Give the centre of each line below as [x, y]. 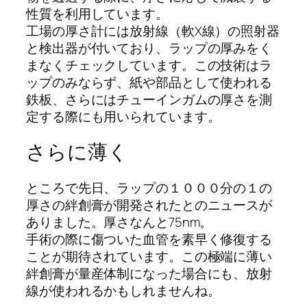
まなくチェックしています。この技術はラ [149, 65]
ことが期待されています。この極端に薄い [149, 257]
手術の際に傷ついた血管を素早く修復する [149, 240]
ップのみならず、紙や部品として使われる [149, 82]
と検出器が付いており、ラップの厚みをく [149, 48]
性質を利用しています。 [97, 13]
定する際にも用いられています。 [123, 116]
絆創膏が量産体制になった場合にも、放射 [149, 274]
